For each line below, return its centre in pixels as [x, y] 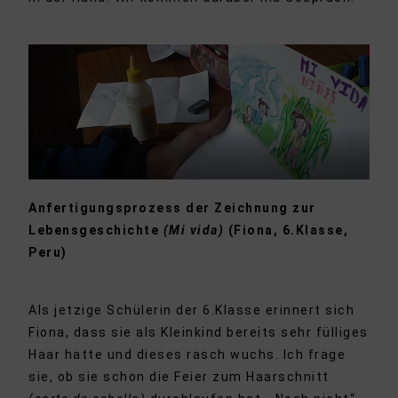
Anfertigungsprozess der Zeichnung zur [172, 208]
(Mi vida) [194, 231]
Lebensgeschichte [96, 231]
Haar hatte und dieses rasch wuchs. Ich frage [187, 355]
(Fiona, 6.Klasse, [287, 231]
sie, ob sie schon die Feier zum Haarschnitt [179, 377]
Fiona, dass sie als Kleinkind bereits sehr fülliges [199, 333]
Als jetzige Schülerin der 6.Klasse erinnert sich [192, 310]
